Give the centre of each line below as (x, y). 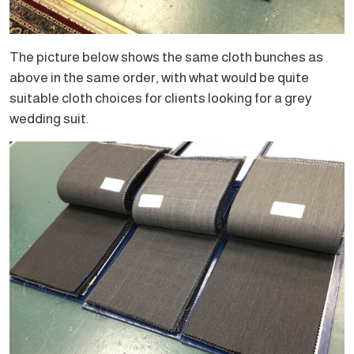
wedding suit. (49, 118)
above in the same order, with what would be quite (159, 77)
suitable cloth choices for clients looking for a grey (161, 98)
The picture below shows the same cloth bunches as (166, 56)
